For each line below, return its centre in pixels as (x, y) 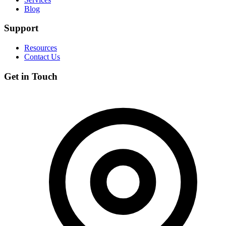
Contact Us (42, 56)
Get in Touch (31, 76)
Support (21, 28)
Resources (41, 47)
